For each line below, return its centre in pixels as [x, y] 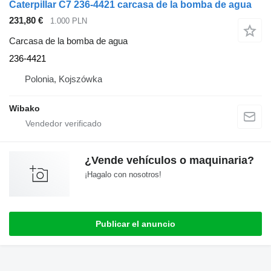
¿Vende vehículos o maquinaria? [169, 161]
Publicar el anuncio [135, 224]
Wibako [24, 109]
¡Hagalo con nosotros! [123, 175]
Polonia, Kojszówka [64, 79]
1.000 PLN [69, 21]
